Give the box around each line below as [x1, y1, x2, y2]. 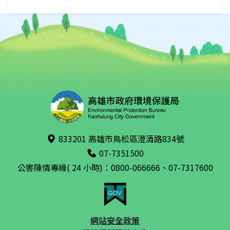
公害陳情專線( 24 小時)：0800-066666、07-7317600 [17, 161, 213, 174]
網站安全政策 [90, 214, 140, 227]
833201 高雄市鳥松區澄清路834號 [58, 132, 184, 145]
